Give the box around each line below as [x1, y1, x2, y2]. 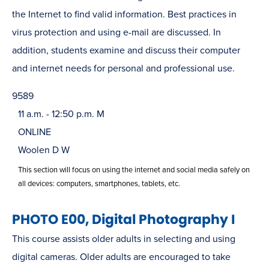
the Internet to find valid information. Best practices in [12, 8, 237, 20]
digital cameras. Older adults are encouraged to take [12, 250, 231, 263]
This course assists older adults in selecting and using [12, 232, 235, 245]
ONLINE [18, 125, 51, 138]
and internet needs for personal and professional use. [12, 62, 235, 74]
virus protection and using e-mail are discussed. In [12, 26, 221, 38]
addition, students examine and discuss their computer [12, 44, 240, 56]
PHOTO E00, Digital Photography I [12, 210, 235, 229]
